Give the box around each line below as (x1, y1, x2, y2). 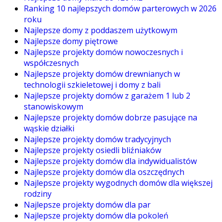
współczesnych (24, 57, 79, 68)
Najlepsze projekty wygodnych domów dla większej (24, 177, 213, 188)
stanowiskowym (24, 101, 83, 112)
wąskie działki (24, 123, 74, 134)
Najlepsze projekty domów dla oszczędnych (24, 166, 184, 177)
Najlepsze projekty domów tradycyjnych (24, 134, 171, 145)
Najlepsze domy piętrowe (24, 36, 118, 47)
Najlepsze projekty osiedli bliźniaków (24, 145, 161, 156)
